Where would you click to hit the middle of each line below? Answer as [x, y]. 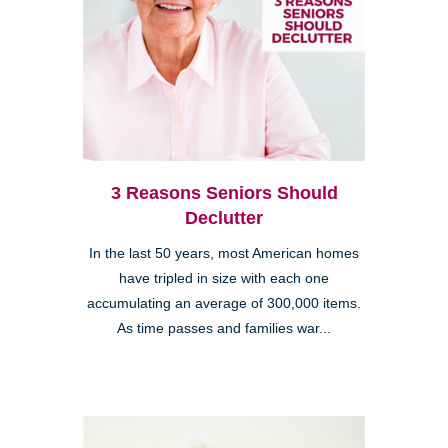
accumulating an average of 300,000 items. [224, 304]
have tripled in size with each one [224, 279]
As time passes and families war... [224, 329]
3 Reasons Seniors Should [224, 193]
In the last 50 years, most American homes [224, 254]
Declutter [224, 218]
